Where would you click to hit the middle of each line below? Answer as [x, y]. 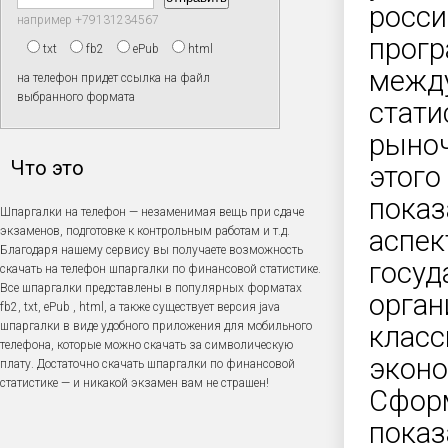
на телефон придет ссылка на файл [113, 78]
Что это [47, 168]
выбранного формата [76, 97]
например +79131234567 [88, 20]
